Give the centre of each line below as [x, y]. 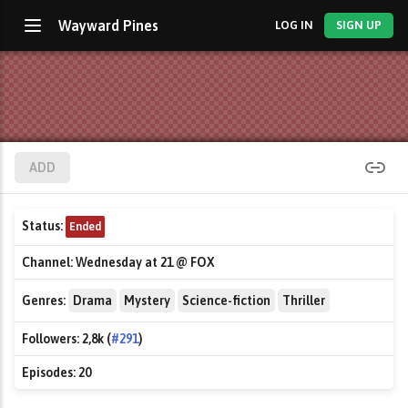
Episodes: [49, 372]
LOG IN [294, 25]
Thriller [304, 301]
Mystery [147, 301]
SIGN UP [359, 25]
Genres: [44, 301]
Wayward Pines [108, 25]
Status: [42, 226]
